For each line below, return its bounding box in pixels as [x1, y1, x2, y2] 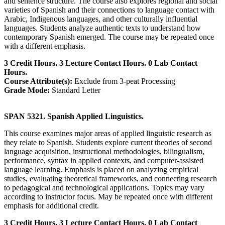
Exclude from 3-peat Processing [72, 76, 175, 85]
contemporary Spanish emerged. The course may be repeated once [4, 32, 214, 41]
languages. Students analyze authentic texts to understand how [4, 23, 201, 32]
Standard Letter [50, 85, 100, 94]
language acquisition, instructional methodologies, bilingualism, [4, 147, 204, 156]
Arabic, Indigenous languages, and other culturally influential [4, 14, 197, 23]
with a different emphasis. [4, 41, 85, 50]
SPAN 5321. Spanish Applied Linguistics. [4, 111, 144, 121]
